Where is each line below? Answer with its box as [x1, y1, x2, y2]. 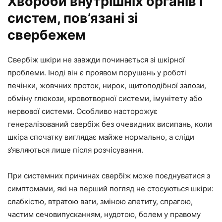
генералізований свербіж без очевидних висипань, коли [7, 119, 212, 129]
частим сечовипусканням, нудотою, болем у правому [7, 210, 201, 219]
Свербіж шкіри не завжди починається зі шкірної [7, 55, 185, 64]
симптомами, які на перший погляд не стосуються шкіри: [7, 184, 214, 193]
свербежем [7, 27, 86, 43]
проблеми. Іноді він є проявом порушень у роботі [7, 68, 186, 77]
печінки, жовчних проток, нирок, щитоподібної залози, [7, 81, 206, 90]
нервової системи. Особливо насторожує [7, 107, 158, 116]
